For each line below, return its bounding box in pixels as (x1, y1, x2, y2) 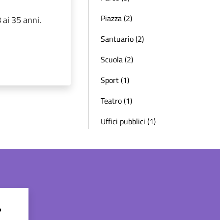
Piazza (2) (101, 12, 132, 24)
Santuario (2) (101, 33, 144, 45)
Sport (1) (101, 74, 129, 86)
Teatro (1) (101, 95, 132, 107)
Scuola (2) (101, 54, 133, 65)
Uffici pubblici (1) (101, 115, 156, 127)
